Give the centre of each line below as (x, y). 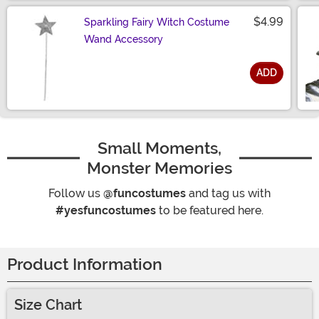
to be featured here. (210, 211)
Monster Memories (159, 168)
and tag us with (228, 194)
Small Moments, (159, 148)
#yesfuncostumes (106, 211)
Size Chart (48, 305)
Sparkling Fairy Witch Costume (157, 22)
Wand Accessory (124, 40)
